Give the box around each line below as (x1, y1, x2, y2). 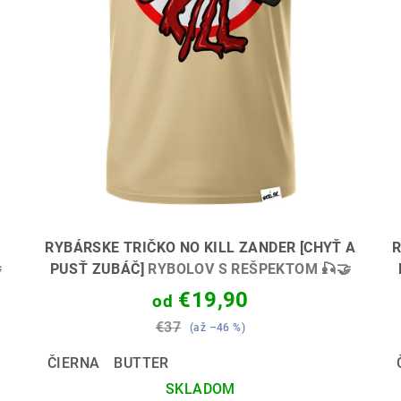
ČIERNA (47, 354, 100, 372)
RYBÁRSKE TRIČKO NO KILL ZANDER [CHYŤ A (45, 239, 356, 257)
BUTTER (114, 354, 169, 372)
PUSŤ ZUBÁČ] (49, 260, 149, 278)
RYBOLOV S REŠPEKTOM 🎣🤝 (148, 260, 352, 278)
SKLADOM (166, 380, 235, 398)
